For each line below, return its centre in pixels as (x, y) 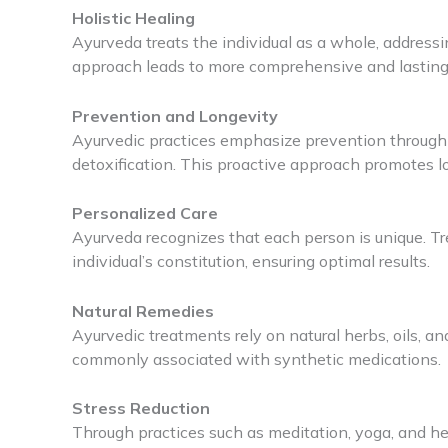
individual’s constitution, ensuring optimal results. (251, 261)
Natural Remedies (143, 310)
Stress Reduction (141, 408)
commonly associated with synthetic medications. (256, 358)
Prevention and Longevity (175, 115)
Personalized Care (145, 213)
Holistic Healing (133, 17)
